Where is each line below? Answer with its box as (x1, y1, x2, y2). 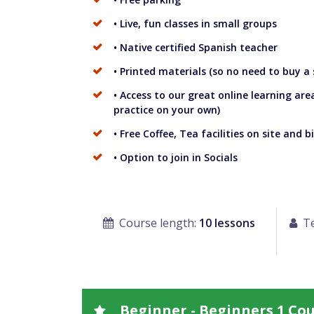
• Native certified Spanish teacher (114, 40, 278, 54)
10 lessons (198, 214, 255, 231)
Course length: (116, 214, 199, 231)
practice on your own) (114, 102, 220, 116)
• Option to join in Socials (114, 150, 238, 164)
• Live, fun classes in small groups (114, 16, 277, 30)
